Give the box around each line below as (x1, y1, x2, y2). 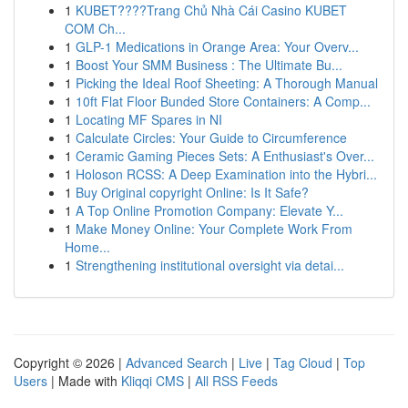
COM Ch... (65, 19, 126, 37)
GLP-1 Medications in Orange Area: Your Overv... (76, 37, 359, 56)
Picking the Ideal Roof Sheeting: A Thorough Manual (76, 74, 378, 92)
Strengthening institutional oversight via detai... (76, 256, 344, 274)
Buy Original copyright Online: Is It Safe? (76, 183, 309, 201)
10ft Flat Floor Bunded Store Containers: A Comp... (76, 92, 371, 110)
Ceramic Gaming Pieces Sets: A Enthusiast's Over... (76, 147, 374, 165)
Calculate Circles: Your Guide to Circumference (76, 128, 347, 147)
